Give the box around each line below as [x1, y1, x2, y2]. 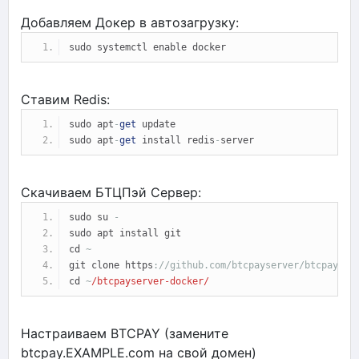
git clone [69, 259, 125, 271]
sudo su [69, 211, 114, 223]
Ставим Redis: [21, 91, 110, 107]
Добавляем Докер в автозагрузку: [21, 14, 239, 30]
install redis [136, 134, 215, 146]
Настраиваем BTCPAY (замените [21, 325, 228, 341]
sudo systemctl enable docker [69, 41, 226, 53]
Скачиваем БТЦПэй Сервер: [21, 184, 201, 200]
